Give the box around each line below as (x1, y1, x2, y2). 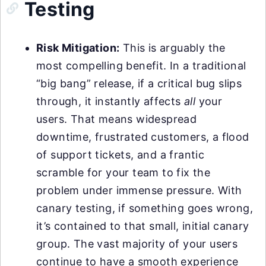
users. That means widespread (36, 113, 197, 125)
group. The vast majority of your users (36, 237, 238, 250)
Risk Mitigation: (36, 42, 120, 54)
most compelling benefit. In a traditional (36, 59, 246, 72)
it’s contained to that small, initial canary (36, 220, 249, 232)
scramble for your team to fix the (36, 166, 211, 179)
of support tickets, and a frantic (36, 148, 205, 161)
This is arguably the (119, 42, 226, 54)
